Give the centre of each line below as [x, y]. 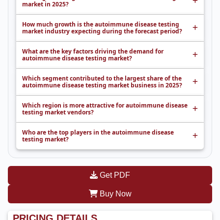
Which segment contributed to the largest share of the [102, 78]
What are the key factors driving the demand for [93, 51]
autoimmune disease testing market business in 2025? [102, 85]
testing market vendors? [58, 112]
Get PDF [114, 175]
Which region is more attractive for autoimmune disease [105, 105]
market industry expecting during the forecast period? [102, 31]
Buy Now [114, 194]
